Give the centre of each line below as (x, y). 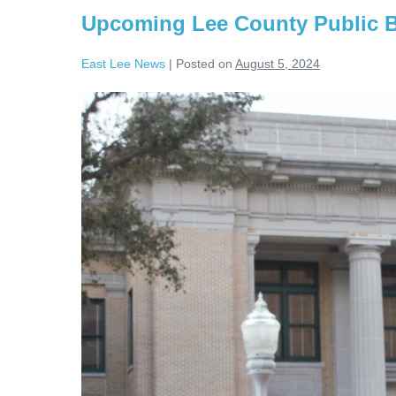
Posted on (204, 64)
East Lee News (123, 64)
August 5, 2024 (278, 64)
